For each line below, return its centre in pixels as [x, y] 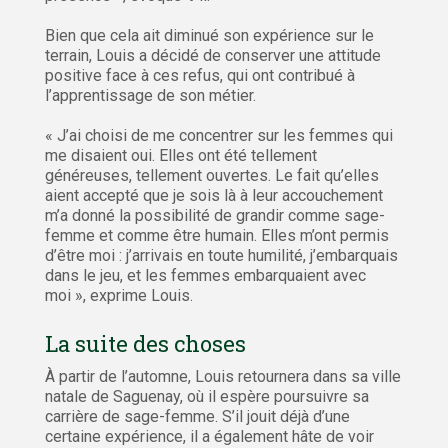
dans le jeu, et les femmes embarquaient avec [205, 276]
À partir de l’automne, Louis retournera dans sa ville [223, 377]
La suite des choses [145, 344]
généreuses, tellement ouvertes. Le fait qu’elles [212, 176]
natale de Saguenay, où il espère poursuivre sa [207, 397]
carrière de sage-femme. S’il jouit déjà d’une [197, 417]
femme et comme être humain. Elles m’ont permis [217, 236]
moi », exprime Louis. [119, 296]
